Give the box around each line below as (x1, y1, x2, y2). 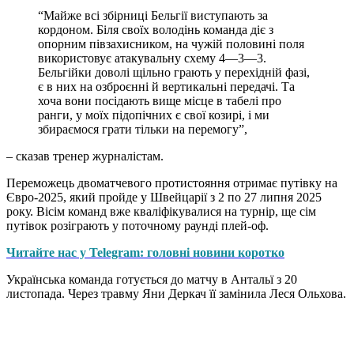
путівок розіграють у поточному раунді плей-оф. (6, 218, 269, 232)
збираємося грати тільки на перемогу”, (38, 122, 247, 136)
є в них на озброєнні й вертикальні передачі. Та (38, 79, 295, 93)
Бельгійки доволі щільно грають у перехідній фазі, (38, 65, 310, 79)
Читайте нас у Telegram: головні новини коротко (6, 245, 284, 259)
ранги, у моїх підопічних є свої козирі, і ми (38, 107, 269, 122)
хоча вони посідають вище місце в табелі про (38, 93, 281, 107)
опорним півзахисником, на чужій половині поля (38, 36, 304, 51)
